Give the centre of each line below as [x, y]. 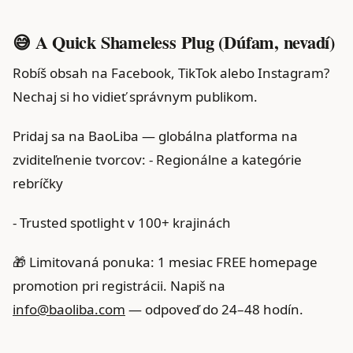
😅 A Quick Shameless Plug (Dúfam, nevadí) [174, 42]
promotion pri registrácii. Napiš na [119, 285]
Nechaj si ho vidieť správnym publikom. [135, 96]
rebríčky [38, 183]
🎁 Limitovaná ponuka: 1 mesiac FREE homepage [165, 262]
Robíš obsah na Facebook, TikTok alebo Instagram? [171, 72]
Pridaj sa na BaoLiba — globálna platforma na [155, 136]
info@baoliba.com [69, 309]
